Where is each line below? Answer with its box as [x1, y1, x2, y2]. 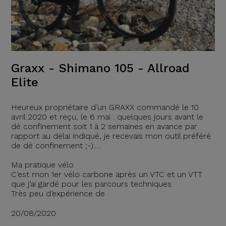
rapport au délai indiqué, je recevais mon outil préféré [11, 131, 211, 141]
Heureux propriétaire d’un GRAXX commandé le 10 [11, 102, 199, 112]
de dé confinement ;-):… [11, 140, 100, 150]
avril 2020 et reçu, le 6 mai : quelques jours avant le [11, 111, 203, 122]
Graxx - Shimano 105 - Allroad [11, 61, 190, 75]
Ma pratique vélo [11, 159, 74, 169]
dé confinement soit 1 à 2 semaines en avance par [11, 121, 197, 131]
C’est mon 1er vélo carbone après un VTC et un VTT [11, 169, 202, 179]
